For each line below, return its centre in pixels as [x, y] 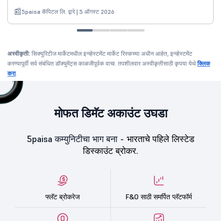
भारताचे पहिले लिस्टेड [161, 139]
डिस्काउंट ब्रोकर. [110, 151]
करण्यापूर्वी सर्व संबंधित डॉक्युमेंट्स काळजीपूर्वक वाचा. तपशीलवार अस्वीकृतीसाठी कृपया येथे [102, 64]
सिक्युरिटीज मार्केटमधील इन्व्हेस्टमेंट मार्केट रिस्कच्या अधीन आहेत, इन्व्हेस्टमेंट [111, 54]
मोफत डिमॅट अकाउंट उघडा [110, 113]
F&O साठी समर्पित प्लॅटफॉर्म [159, 197]
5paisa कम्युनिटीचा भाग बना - [77, 139]
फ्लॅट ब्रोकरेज [63, 197]
